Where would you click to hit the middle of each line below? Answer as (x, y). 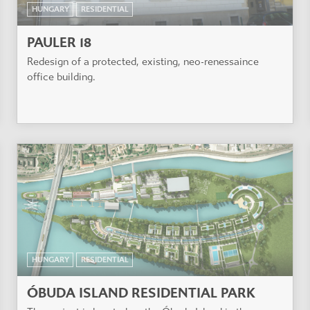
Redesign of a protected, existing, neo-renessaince (143, 61)
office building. (61, 76)
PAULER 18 (59, 42)
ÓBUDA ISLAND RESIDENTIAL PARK (141, 293)
